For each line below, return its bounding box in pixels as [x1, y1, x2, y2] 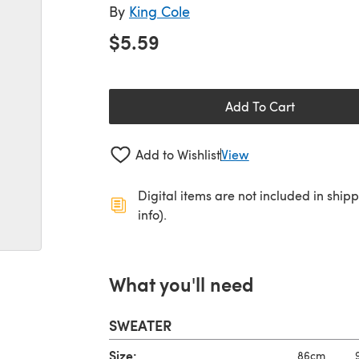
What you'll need [109, 269, 254, 297]
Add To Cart [224, 98, 295, 115]
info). [138, 205, 167, 223]
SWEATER [109, 314, 171, 335]
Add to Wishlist [135, 146, 220, 163]
